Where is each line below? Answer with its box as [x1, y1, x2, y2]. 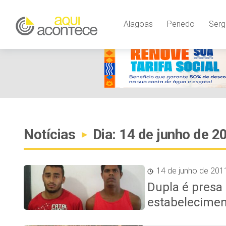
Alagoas [123, 19, 153, 29]
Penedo [166, 19, 195, 29]
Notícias [24, 126, 79, 143]
